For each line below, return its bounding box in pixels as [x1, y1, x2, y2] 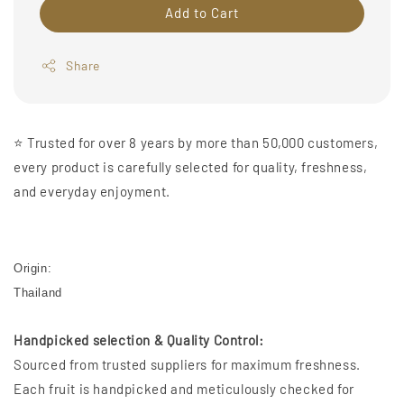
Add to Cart [165, 5, 239, 22]
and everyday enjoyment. [14, 183, 170, 200]
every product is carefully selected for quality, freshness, [14, 159, 368, 176]
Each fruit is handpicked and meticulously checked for [14, 381, 354, 398]
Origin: [14, 262, 56, 276]
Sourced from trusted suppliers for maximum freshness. [14, 356, 361, 373]
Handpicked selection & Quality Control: [14, 332, 264, 349]
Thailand [14, 286, 62, 300]
